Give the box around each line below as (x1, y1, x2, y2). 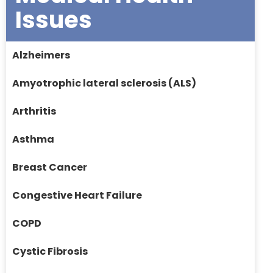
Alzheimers (12, 48, 70, 63)
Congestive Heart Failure (12, 188, 142, 203)
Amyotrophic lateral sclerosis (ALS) (12, 76, 196, 91)
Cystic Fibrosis (12, 244, 88, 259)
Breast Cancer (12, 160, 87, 175)
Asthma (12, 132, 54, 147)
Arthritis (12, 104, 56, 119)
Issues (15, 4, 92, 37)
